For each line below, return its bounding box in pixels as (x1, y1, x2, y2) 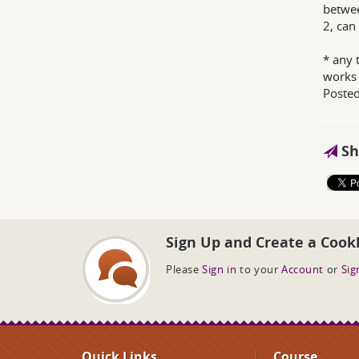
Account (281, 262, 324, 277)
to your (236, 262, 281, 277)
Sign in (202, 262, 236, 277)
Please (166, 262, 202, 277)
